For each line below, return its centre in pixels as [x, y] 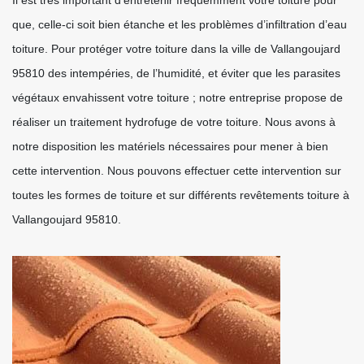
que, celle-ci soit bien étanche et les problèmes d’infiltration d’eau [180, 24]
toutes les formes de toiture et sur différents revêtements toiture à [181, 195]
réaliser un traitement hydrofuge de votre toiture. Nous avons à [174, 122]
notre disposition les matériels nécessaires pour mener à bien [170, 146]
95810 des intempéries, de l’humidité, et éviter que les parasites [176, 73]
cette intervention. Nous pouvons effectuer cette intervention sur [177, 171]
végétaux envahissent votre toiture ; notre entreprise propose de [178, 97]
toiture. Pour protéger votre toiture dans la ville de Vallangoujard [176, 49]
